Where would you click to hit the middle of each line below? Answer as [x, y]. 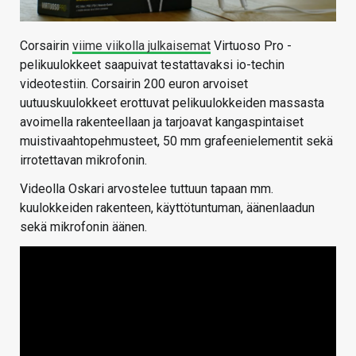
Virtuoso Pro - [251, 45]
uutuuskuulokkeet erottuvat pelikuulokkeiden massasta [172, 103]
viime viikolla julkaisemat [141, 45]
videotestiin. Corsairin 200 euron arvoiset [134, 83]
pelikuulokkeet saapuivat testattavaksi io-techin [152, 64]
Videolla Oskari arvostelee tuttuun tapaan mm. [147, 188]
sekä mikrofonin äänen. [83, 226]
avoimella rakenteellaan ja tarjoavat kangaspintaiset [162, 122]
